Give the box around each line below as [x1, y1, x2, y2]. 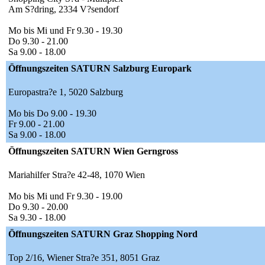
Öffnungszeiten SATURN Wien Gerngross [8, 146, 178, 157]
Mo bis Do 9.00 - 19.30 [8, 108, 96, 119]
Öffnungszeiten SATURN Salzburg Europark [8, 63, 192, 74]
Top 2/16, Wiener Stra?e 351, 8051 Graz [8, 253, 160, 263]
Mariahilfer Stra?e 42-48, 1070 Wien [8, 170, 145, 180]
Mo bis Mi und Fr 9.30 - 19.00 [8, 191, 122, 202]
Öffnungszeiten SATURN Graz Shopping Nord [8, 229, 198, 240]
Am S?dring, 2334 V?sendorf [8, 4, 119, 15]
